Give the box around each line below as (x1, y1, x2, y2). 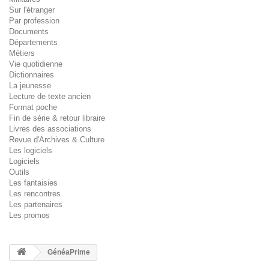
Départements (9, 38, 58, 47)
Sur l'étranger (9, 5, 55, 14)
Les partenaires (9, 200, 62, 209)
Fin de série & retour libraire (9, 113, 105, 122)
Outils (9, 168, 29, 177)
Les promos (9, 211, 50, 220)
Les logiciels (9, 146, 52, 155)
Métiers (9, 49, 35, 58)
